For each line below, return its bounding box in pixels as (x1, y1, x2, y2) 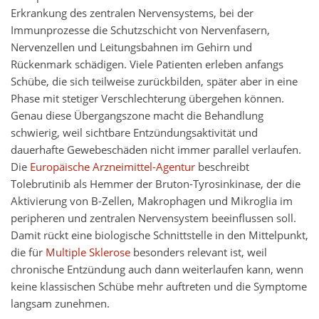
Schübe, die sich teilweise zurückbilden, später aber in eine (11, 74, 298, 90)
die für (11, 245, 46, 261)
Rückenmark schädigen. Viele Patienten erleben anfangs (11, 57, 283, 73)
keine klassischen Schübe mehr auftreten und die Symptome (11, 279, 307, 295)
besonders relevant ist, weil (130, 245, 267, 261)
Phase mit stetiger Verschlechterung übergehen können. (11, 91, 284, 107)
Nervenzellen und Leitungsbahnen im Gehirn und (11, 40, 252, 56)
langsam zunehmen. (11, 296, 110, 312)
